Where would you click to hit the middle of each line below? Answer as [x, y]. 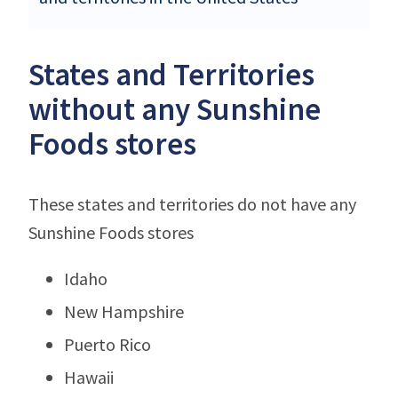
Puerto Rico [107, 344]
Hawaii [89, 377]
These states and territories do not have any [192, 203]
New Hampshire [124, 311]
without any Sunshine [175, 109]
